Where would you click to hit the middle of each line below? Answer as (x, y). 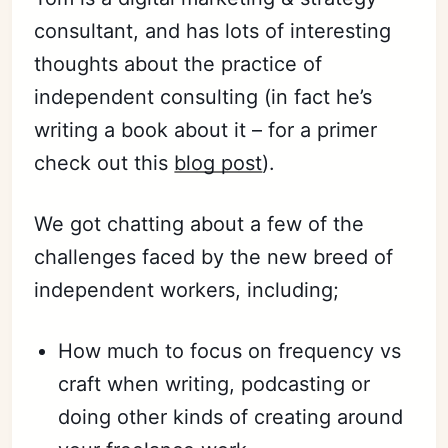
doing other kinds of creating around (231, 417)
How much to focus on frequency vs (230, 351)
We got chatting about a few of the (199, 224)
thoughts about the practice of (178, 64)
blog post (218, 163)
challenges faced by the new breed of (214, 257)
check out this (104, 163)
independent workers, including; (187, 290)
